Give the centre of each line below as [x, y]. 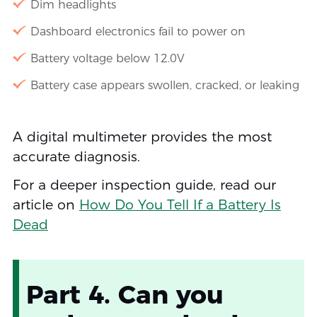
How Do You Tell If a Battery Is [180, 204]
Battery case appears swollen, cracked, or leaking [165, 85]
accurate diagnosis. [76, 156]
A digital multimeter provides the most [142, 137]
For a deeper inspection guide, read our [144, 185]
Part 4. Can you [125, 294]
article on [46, 204]
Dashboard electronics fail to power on [138, 31]
